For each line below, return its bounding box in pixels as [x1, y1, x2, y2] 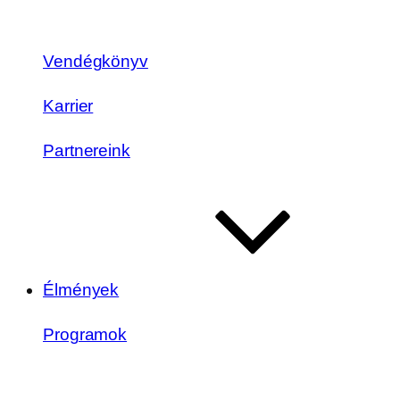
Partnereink [43, 140, 130, 160]
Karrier [43, 96, 94, 115]
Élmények [43, 279, 120, 299]
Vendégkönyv [43, 51, 148, 71]
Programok [43, 324, 128, 344]
